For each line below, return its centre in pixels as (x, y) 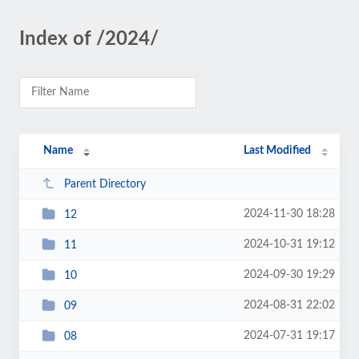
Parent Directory (105, 184)
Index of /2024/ (89, 39)
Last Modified (278, 151)
